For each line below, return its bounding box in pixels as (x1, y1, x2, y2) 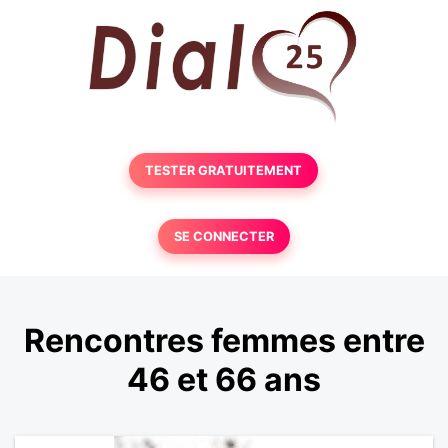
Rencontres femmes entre (23, 321, 425, 361)
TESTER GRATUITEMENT (145, 163, 303, 178)
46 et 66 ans (127, 360, 321, 400)
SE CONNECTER (173, 229, 274, 244)
